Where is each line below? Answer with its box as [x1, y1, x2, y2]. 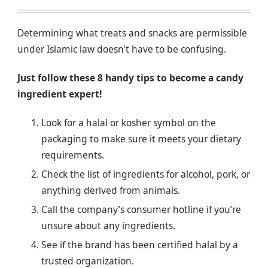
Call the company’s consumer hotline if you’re [41, 202, 241, 216]
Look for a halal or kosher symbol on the [41, 115, 216, 129]
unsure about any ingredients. [41, 218, 175, 232]
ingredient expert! [17, 87, 102, 101]
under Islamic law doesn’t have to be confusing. [17, 42, 226, 56]
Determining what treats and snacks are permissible [17, 26, 247, 40]
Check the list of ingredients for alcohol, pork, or [41, 167, 250, 181]
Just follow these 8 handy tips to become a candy [17, 71, 243, 85]
